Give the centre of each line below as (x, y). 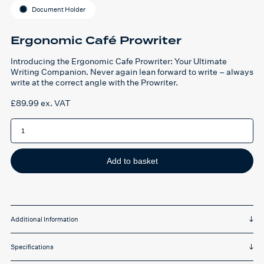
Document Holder (59, 10)
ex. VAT (56, 103)
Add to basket (132, 161)
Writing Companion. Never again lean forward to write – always (132, 72)
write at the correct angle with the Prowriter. (94, 82)
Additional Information (44, 220)
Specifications (32, 247)
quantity (26, 145)
